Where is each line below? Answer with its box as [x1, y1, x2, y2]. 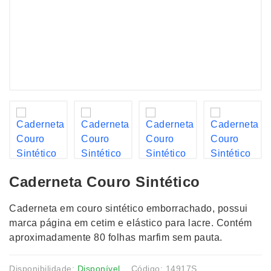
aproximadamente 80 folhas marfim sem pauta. [9, 232, 223, 243]
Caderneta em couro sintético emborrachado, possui [9, 203, 248, 214]
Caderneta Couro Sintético [9, 174, 200, 190]
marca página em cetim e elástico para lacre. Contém [9, 218, 252, 228]
